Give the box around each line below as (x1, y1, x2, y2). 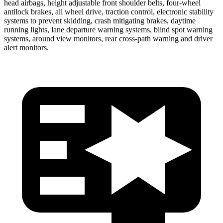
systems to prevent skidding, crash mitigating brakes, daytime (4, 16, 196, 25)
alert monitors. (4, 43, 49, 52)
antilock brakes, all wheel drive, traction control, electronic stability (4, 7, 214, 16)
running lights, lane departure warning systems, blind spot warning (4, 25, 213, 34)
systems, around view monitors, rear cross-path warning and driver (4, 34, 213, 43)
